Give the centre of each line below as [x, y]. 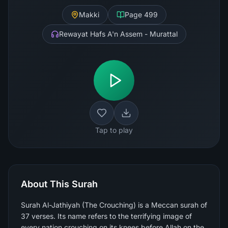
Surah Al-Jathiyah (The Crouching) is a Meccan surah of [114, 205]
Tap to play [114, 130]
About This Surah [59, 184]
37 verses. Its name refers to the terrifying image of [106, 216]
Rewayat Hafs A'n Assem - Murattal [118, 34]
